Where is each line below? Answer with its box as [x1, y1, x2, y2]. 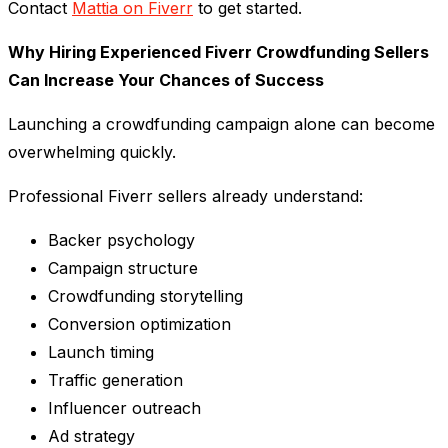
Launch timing [48, 342, 154, 363]
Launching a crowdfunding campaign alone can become [8, 114, 435, 135]
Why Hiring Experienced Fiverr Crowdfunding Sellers [8, 42, 429, 63]
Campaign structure [48, 258, 198, 279]
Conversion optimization [48, 314, 231, 335]
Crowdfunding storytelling [48, 286, 243, 307]
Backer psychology [48, 230, 195, 251]
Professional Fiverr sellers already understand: [8, 186, 363, 207]
